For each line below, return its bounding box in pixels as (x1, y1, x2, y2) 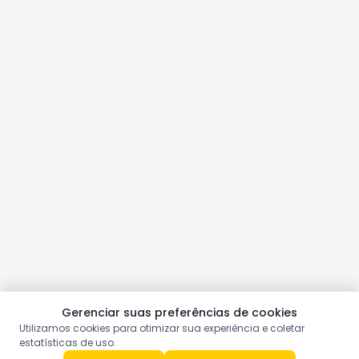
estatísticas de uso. (19, 336, 116, 349)
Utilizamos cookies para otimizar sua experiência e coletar (19, 321, 305, 335)
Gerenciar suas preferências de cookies (62, 305, 297, 321)
